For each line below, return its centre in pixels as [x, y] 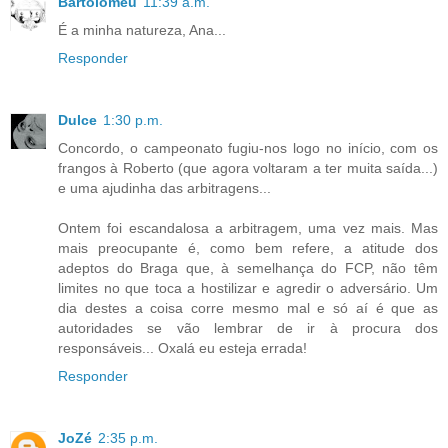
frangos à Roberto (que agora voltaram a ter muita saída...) [248, 167]
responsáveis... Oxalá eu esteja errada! [182, 347]
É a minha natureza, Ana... [142, 29]
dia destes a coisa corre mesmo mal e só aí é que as [248, 307]
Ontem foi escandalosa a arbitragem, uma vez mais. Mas [248, 227]
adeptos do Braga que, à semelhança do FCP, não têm [248, 267]
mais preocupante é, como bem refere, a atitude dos [248, 247]
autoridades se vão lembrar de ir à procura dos [248, 327]
